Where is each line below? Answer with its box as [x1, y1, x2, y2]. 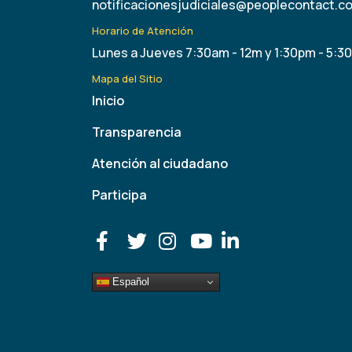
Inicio [92, 92, 124, 110]
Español [109, 275, 149, 288]
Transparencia [92, 123, 181, 141]
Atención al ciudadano [92, 155, 228, 173]
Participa [92, 186, 147, 204]
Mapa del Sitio [92, 71, 163, 86]
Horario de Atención [92, 24, 193, 38]
